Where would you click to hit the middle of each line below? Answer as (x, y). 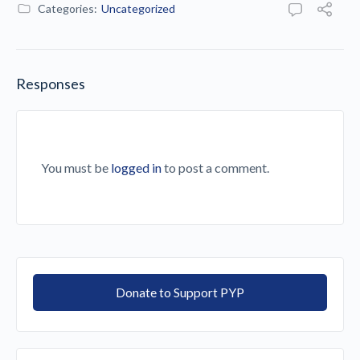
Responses (51, 83)
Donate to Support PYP (180, 292)
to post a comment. (215, 167)
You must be (76, 167)
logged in (136, 167)
